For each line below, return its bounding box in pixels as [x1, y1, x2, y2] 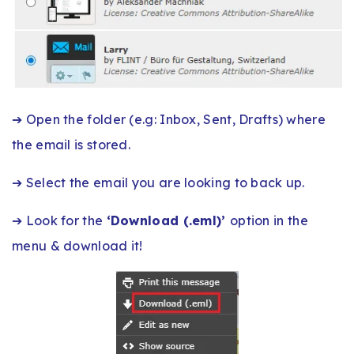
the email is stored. [12, 136, 131, 153]
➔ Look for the [12, 212, 107, 228]
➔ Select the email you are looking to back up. [12, 174, 305, 190]
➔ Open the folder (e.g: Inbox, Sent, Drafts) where [12, 111, 326, 127]
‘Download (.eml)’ [106, 212, 230, 228]
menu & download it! [12, 237, 143, 254]
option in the [229, 212, 308, 228]
